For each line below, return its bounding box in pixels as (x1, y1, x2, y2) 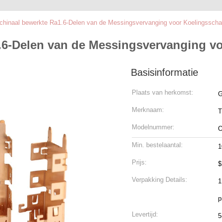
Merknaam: (132, 106, 164, 113)
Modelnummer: (132, 123, 174, 131)
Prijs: (132, 159, 147, 166)
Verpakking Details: (132, 176, 187, 183)
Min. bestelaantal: (132, 141, 183, 149)
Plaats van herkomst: (132, 89, 193, 96)
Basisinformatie (131, 67, 198, 78)
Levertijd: (132, 211, 158, 218)
